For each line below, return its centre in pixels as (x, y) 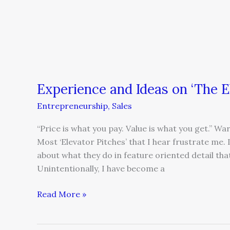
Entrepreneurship (72, 106)
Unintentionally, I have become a (101, 168)
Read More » (62, 194)
